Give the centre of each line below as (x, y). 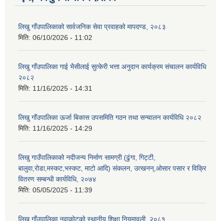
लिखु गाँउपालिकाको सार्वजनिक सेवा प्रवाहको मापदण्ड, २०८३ (92, 26)
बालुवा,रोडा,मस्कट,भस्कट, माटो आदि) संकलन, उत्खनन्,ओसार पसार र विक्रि (112, 168)
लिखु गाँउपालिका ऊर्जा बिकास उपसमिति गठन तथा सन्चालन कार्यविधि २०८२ (110, 117)
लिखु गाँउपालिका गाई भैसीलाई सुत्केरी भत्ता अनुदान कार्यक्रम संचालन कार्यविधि (112, 66)
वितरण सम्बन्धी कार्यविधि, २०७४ (57, 179)
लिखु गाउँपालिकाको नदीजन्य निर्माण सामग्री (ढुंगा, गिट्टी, (87, 157)
